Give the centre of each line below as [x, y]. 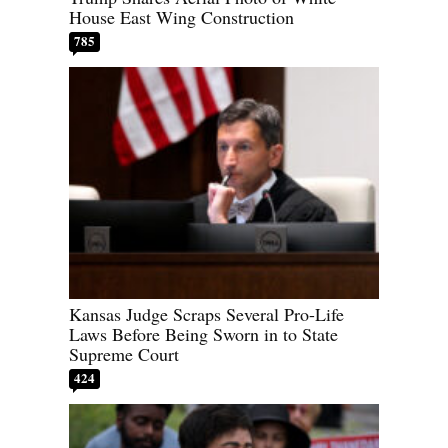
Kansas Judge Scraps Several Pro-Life [206, 314]
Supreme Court [124, 354]
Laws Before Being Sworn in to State [203, 334]
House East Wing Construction [181, 16]
